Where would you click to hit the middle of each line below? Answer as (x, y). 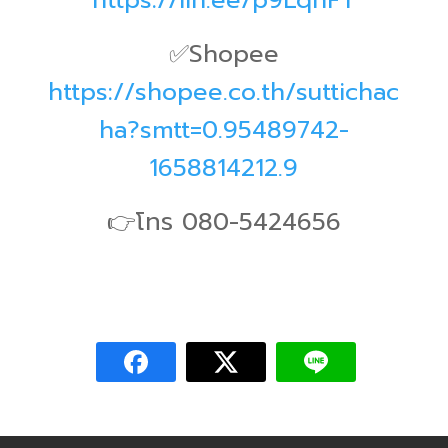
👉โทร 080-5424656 (223, 221)
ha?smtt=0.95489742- (223, 129)
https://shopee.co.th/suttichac (224, 91)
